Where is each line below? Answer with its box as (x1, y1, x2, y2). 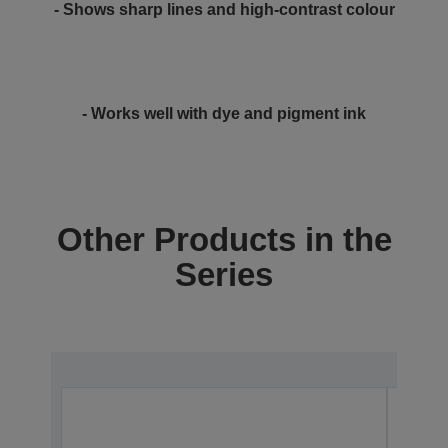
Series (175, 256, 273, 293)
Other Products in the (56, 221, 392, 258)
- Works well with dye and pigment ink (82, 105, 366, 122)
